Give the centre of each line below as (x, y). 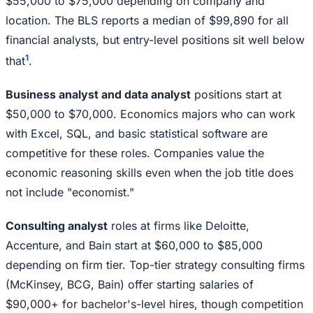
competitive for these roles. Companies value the (135, 153)
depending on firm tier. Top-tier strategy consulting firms (155, 265)
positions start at (236, 95)
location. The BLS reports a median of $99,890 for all (147, 20)
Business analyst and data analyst (98, 95)
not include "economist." (70, 192)
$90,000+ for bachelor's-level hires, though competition (154, 304)
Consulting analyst (57, 226)
